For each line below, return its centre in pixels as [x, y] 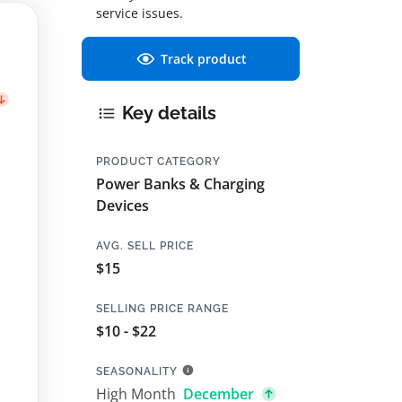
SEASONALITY [137, 371]
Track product [204, 59]
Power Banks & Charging [180, 184]
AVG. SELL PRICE [145, 245]
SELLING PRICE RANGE [162, 308]
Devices [122, 205]
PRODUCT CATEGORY [158, 161]
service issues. [140, 13]
